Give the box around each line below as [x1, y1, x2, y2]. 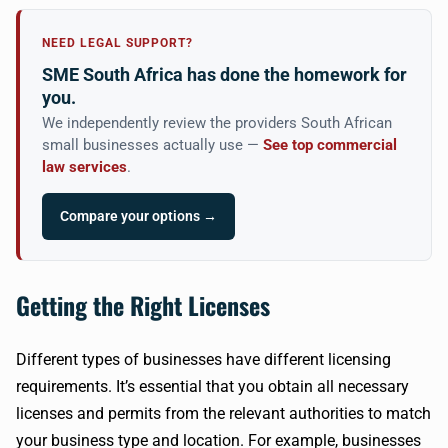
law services [42, 159, 127, 176]
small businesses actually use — [42, 137, 263, 154]
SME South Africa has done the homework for [42, 64, 407, 85]
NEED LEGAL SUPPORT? [42, 36, 194, 50]
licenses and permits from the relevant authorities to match [16, 404, 431, 423]
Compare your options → [60, 208, 217, 224]
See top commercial [263, 137, 397, 154]
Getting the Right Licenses [16, 287, 270, 323]
